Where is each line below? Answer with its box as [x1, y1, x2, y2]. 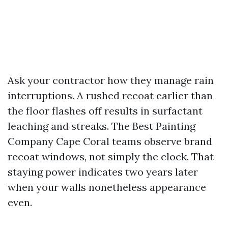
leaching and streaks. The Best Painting [8, 120, 195, 132]
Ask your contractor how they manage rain [8, 74, 214, 87]
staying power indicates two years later [8, 165, 198, 178]
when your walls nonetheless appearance [8, 181, 206, 193]
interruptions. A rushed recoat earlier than [8, 89, 213, 102]
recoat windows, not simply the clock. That [8, 150, 214, 163]
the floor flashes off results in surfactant [8, 104, 203, 117]
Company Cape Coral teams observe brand [8, 135, 212, 148]
